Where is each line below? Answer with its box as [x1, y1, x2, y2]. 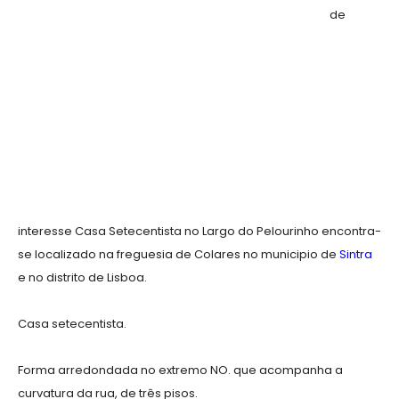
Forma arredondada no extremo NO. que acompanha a [18, 362, 343, 379]
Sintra [337, 246, 372, 264]
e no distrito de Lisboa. [18, 269, 147, 287]
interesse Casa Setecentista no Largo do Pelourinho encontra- [18, 223, 381, 240]
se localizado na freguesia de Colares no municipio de [18, 246, 337, 264]
